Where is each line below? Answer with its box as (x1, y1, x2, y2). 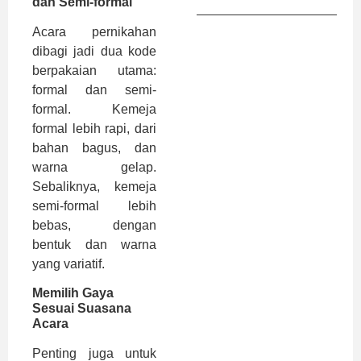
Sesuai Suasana (32, 301, 131, 316)
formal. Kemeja (32, 102, 156, 117)
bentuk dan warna (32, 238, 156, 252)
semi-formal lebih (32, 199, 156, 214)
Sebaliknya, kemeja (32, 180, 156, 194)
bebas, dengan (32, 218, 156, 233)
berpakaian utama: (32, 64, 156, 78)
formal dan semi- (32, 83, 156, 98)
